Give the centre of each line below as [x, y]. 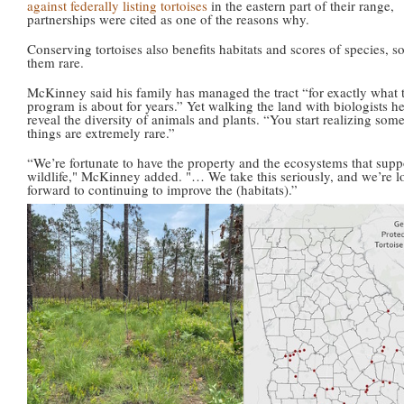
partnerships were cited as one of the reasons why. [168, 18]
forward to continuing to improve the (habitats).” [162, 189]
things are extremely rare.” [101, 132]
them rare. [55, 62]
